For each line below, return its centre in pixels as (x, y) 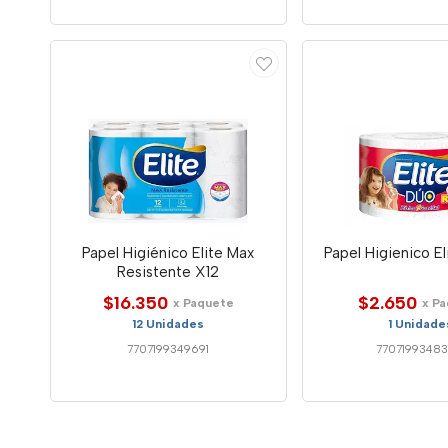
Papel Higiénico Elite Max (168, 252)
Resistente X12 (168, 271)
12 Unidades (168, 323)
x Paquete (203, 302)
